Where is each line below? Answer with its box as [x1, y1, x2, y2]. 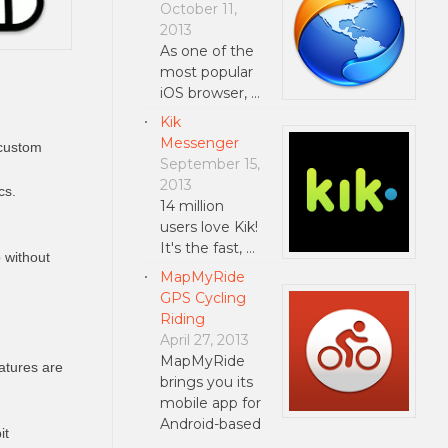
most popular [159, 62, 253, 81]
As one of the [159, 41, 254, 60]
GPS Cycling [159, 288, 246, 307]
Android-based [159, 414, 261, 433]
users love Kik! [159, 217, 258, 236]
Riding [159, 309, 205, 328]
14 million [159, 196, 224, 215]
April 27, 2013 [159, 330, 249, 349]
